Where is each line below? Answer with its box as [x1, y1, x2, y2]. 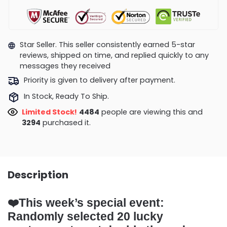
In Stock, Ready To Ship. [23, 91, 109, 101]
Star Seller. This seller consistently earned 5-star [19, 39, 195, 50]
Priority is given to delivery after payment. [23, 75, 175, 86]
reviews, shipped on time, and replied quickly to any [19, 50, 209, 60]
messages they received [19, 60, 110, 71]
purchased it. [39, 118, 89, 128]
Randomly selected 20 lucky [8, 210, 163, 223]
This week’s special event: [19, 197, 164, 210]
